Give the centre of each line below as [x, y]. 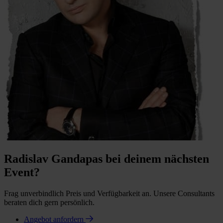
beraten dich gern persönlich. [49, 202]
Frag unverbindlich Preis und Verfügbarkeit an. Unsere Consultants [109, 193]
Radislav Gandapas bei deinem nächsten [107, 159]
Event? [22, 172]
